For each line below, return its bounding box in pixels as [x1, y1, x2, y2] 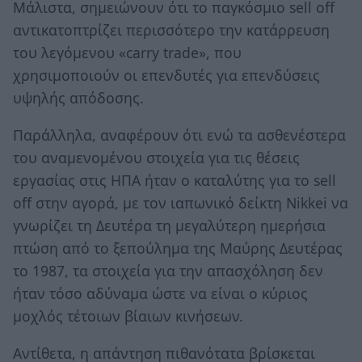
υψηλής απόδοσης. [13, 88, 144, 108]
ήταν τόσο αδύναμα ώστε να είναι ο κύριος [13, 283, 308, 303]
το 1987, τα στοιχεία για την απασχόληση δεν [13, 260, 323, 280]
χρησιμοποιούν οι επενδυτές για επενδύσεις [13, 65, 320, 86]
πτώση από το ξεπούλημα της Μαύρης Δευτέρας [13, 238, 343, 258]
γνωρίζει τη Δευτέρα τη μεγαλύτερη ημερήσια [13, 215, 326, 235]
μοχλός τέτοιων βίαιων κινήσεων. [13, 305, 243, 326]
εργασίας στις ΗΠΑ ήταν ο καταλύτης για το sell [13, 170, 336, 190]
